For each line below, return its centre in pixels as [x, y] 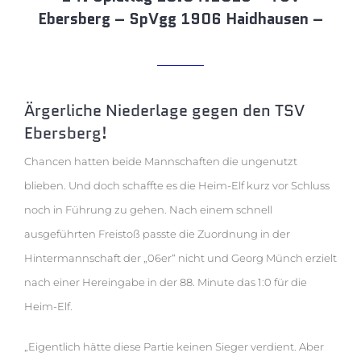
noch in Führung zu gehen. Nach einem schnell [148, 209]
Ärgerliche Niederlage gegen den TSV [164, 110]
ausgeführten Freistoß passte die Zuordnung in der [157, 233]
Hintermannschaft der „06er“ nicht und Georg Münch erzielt [180, 257]
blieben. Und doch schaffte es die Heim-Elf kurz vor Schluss [177, 185]
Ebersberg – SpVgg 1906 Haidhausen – [180, 19]
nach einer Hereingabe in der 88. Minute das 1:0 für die [166, 282]
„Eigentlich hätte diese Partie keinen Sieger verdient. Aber [174, 346]
